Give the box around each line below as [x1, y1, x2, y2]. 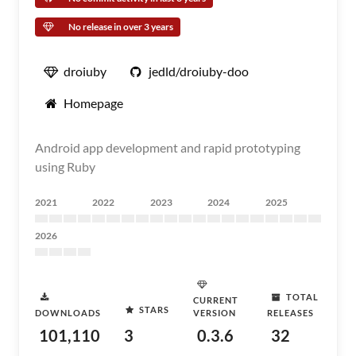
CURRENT [193, 295, 239, 305]
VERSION [193, 308, 237, 318]
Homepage [64, 95, 123, 110]
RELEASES [266, 308, 314, 318]
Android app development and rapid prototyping [35, 140, 300, 155]
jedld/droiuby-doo [149, 64, 249, 79]
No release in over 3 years [68, 21, 173, 33]
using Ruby [35, 159, 95, 174]
